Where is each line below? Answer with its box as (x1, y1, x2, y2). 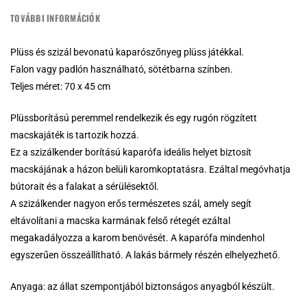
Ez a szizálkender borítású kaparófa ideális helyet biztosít (10, 147, 251, 158)
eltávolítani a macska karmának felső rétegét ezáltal (10, 215, 230, 227)
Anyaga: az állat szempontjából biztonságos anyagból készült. (10, 281, 275, 292)
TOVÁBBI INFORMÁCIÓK (10, 12, 100, 25)
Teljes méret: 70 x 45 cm (10, 81, 110, 93)
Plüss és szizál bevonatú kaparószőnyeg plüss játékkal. (10, 47, 244, 58)
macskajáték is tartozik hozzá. (10, 130, 139, 141)
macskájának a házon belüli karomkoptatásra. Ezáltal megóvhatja (10, 164, 291, 175)
